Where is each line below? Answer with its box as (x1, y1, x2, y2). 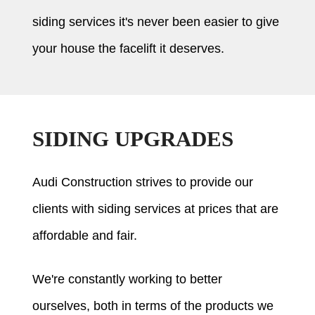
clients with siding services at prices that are (32, 202, 279, 217)
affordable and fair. (32, 229, 138, 243)
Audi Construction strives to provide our (32, 175, 254, 190)
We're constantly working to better (32, 272, 223, 287)
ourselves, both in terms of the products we (32, 299, 274, 314)
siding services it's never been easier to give (32, 15, 280, 30)
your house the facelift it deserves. (32, 41, 225, 56)
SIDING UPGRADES (32, 127, 234, 152)
